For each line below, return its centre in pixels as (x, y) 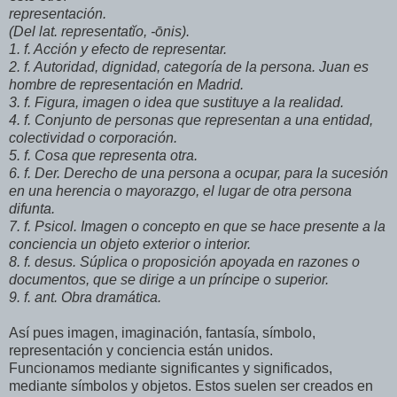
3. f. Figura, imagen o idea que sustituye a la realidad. (176, 103)
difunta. (32, 209)
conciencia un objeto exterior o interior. (130, 245)
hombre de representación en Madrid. (126, 85)
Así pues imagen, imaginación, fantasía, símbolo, (162, 333)
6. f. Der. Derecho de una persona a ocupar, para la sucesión (198, 174)
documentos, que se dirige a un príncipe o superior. (169, 280)
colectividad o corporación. (93, 138)
